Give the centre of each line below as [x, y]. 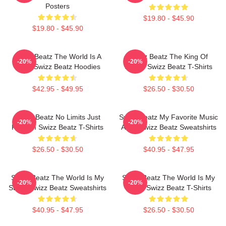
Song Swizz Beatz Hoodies [58, 66]
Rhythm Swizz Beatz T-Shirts [58, 127]
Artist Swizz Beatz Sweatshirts [168, 127]
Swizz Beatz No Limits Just [58, 117]
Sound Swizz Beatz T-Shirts [168, 66]
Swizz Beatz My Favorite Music [168, 117]
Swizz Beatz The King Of [168, 56]
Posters [58, 6]
